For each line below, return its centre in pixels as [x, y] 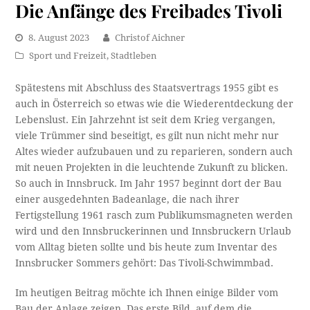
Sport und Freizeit [68, 55]
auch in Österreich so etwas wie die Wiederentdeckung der [155, 103]
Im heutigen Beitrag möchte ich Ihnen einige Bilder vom [147, 292]
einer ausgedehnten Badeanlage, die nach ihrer [128, 199]
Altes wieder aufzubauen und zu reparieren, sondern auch [154, 151]
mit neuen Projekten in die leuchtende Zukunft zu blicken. [152, 167]
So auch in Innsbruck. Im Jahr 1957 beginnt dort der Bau [149, 183]
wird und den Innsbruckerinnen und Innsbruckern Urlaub [154, 231]
